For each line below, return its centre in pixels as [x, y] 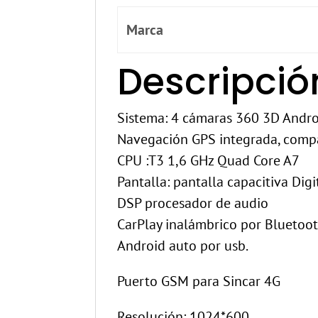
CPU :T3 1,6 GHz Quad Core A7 [209, 161]
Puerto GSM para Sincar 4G [199, 281]
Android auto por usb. [183, 246]
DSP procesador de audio [193, 203]
